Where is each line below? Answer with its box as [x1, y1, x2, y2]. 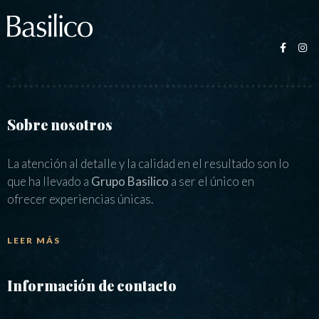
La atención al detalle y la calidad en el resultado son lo [7, 155, 289, 171]
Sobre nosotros [7, 114, 113, 134]
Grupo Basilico [91, 173, 169, 189]
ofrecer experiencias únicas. [7, 191, 153, 206]
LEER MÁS [7, 234, 61, 246]
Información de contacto [7, 275, 177, 295]
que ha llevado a [7, 173, 91, 189]
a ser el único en [169, 173, 254, 189]
